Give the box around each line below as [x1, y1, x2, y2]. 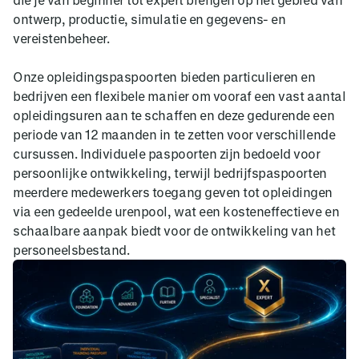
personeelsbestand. [13, 241, 130, 257]
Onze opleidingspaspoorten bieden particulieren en [13, 68, 316, 84]
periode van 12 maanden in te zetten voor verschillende [13, 126, 336, 142]
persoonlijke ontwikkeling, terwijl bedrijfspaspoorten [13, 164, 327, 180]
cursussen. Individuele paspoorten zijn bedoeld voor [13, 145, 321, 161]
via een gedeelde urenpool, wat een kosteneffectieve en [13, 203, 340, 219]
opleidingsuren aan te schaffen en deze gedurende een [13, 107, 335, 123]
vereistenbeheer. [13, 30, 110, 46]
